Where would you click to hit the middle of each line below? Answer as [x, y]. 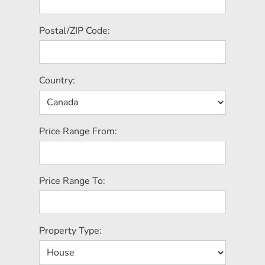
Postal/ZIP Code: [75, 31]
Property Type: [70, 231]
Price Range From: [78, 132]
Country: [57, 81]
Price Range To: [72, 181]
